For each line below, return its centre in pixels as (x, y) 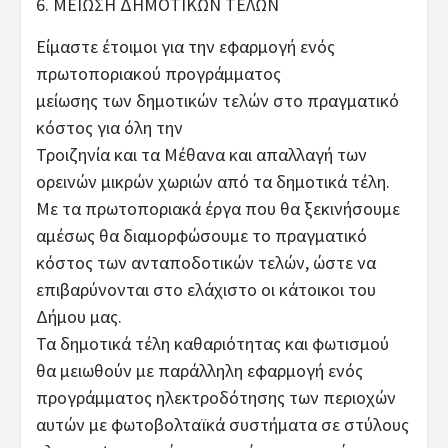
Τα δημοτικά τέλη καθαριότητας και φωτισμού (214, 343)
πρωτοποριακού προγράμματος (158, 73)
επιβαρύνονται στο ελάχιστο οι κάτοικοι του (206, 289)
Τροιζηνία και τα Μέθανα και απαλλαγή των (201, 154)
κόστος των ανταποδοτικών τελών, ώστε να (206, 262)
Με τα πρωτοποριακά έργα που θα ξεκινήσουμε (218, 208)
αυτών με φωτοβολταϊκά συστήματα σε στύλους (222, 424)
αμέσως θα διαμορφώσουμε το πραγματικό (201, 235)
